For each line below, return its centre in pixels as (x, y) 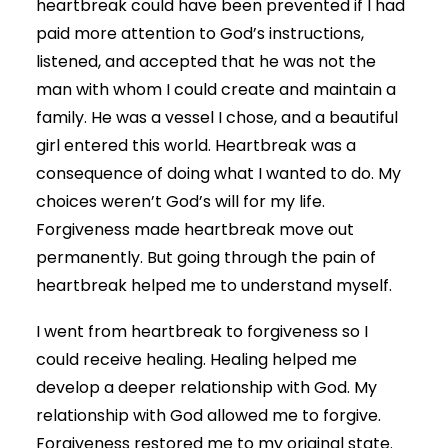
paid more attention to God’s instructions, (200, 33)
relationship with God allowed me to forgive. (208, 415)
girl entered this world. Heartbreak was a (196, 145)
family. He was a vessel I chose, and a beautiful (217, 117)
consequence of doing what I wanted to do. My (218, 173)
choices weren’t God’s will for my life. (180, 201)
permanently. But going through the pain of (206, 257)
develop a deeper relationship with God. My (206, 387)
